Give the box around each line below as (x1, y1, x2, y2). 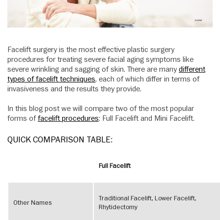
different (179, 64, 205, 75)
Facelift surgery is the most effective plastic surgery (7, 45, 174, 55)
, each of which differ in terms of (95, 74, 199, 84)
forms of (7, 113, 38, 124)
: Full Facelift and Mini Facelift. (99, 113, 194, 124)
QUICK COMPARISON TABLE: (7, 134, 112, 146)
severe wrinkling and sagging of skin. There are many (7, 64, 179, 75)
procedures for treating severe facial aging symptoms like (7, 55, 193, 65)
